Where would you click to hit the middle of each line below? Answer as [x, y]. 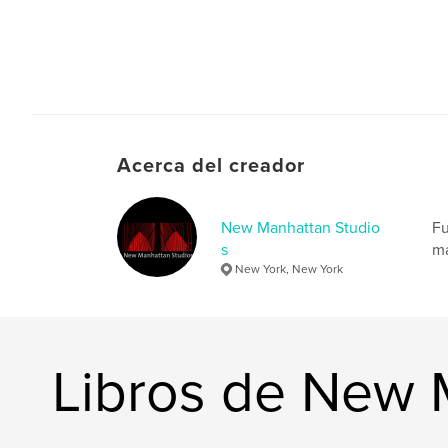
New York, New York [289, 268]
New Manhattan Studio [300, 227]
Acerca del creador [211, 165]
